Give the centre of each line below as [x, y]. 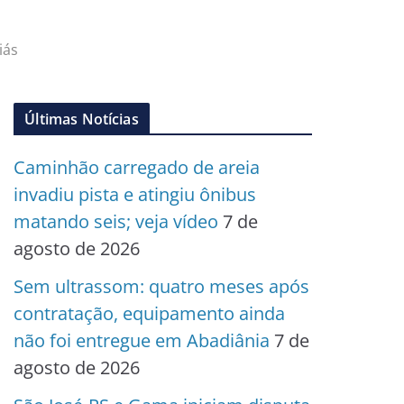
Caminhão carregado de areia [137, 167]
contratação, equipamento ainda [150, 313]
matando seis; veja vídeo [116, 221]
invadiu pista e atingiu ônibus [135, 194]
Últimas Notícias [82, 119]
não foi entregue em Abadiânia [142, 340]
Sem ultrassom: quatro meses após [162, 286]
